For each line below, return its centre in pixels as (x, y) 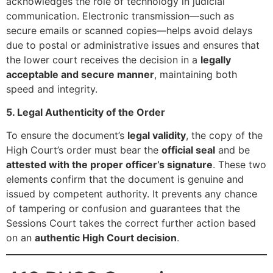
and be (232, 150)
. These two (239, 165)
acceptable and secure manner (80, 74)
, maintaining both (196, 74)
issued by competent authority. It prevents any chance (132, 194)
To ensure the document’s (67, 136)
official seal (188, 150)
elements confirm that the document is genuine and (125, 179)
